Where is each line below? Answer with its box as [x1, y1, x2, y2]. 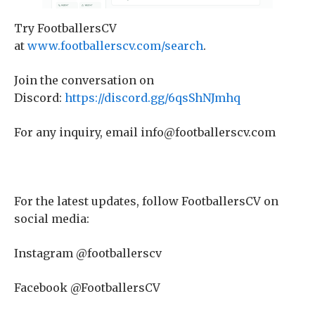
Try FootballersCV [14, 20, 117, 35]
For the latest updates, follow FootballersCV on [14, 193, 278, 208]
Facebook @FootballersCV [14, 280, 160, 295]
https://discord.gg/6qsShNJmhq [62, 90, 240, 105]
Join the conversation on [14, 72, 154, 87]
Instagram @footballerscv [14, 245, 162, 260]
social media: [14, 211, 89, 226]
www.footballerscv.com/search [25, 38, 203, 53]
